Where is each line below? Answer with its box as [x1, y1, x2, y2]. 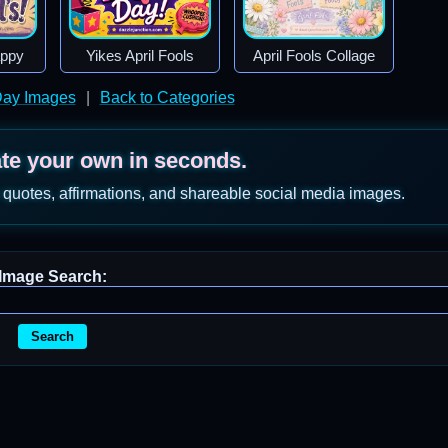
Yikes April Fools [85, 47, 194, 64]
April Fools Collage [252, 47, 375, 64]
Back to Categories [99, 89, 235, 106]
